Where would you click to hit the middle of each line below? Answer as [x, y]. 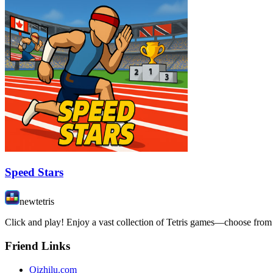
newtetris [37, 202]
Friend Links [37, 246]
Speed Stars [34, 172]
